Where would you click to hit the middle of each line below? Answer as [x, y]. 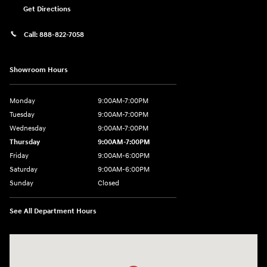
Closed [108, 183]
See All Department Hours [53, 211]
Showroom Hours [39, 70]
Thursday [25, 142]
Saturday [24, 169]
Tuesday [22, 114]
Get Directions [47, 10]
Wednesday [28, 128]
